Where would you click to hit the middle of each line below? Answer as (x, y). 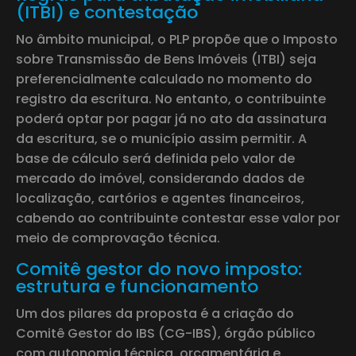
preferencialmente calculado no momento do (164, 79)
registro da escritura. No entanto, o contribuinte (171, 99)
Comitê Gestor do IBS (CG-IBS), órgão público (166, 333)
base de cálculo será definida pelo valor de (155, 158)
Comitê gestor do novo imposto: (159, 269)
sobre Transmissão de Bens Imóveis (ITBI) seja (166, 59)
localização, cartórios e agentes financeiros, (160, 198)
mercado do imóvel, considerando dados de (160, 178)
